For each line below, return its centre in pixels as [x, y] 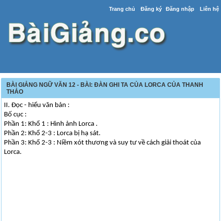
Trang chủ [122, 9]
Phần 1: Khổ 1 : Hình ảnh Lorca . [51, 124]
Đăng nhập [180, 9]
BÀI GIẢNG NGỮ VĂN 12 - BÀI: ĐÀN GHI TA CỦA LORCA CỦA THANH [105, 85]
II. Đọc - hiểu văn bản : [37, 105]
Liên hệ [209, 9]
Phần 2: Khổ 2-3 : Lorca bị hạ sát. [53, 133]
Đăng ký [151, 9]
